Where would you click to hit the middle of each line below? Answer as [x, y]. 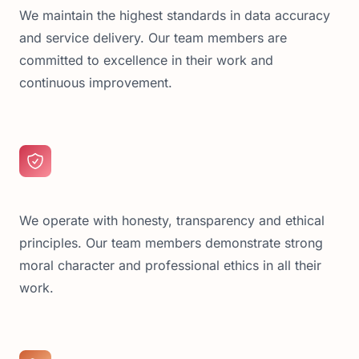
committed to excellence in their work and [146, 60]
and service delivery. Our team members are [153, 38]
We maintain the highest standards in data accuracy [175, 15]
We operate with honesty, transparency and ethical [172, 220]
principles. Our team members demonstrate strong [171, 243]
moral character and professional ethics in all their [170, 265]
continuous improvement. [96, 83]
